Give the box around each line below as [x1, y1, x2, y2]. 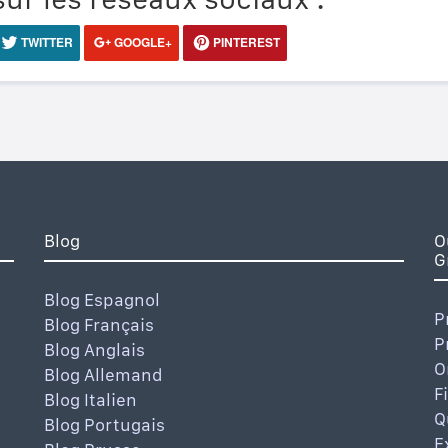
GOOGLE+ [110, 32, 172, 51]
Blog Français [44, 313, 154, 335]
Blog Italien [44, 388, 137, 410]
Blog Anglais [44, 338, 145, 360]
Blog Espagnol [44, 288, 160, 310]
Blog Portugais [44, 413, 165, 435]
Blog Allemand [44, 363, 163, 385]
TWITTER [17, 32, 73, 51]
